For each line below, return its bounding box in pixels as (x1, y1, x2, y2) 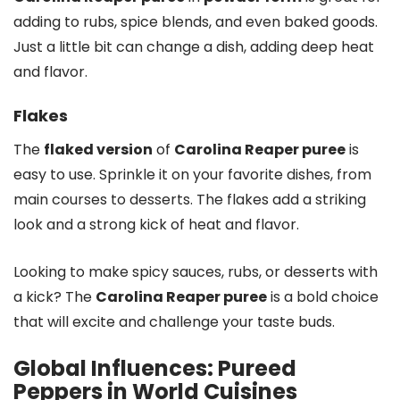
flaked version (44, 138, 153, 160)
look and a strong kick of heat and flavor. (13, 213, 299, 235)
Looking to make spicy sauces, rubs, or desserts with (13, 261, 378, 282)
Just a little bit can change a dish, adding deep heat (13, 36, 374, 57)
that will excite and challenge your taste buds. (13, 311, 335, 332)
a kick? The (13, 286, 96, 307)
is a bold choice (267, 286, 379, 307)
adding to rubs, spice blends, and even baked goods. (13, 11, 378, 32)
